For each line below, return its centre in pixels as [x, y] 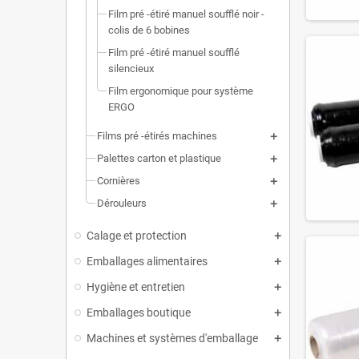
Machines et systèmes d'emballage [172, 338]
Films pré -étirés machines [157, 136]
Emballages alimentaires [147, 261]
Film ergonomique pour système [181, 91]
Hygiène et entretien [136, 287]
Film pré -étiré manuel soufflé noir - [186, 14]
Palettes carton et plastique [159, 158]
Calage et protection [137, 236]
